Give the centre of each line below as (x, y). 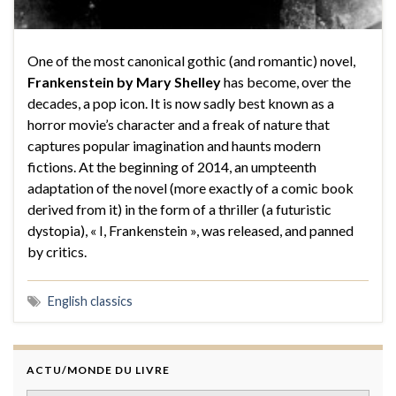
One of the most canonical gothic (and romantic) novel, (191, 61)
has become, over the (286, 82)
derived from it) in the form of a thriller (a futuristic (179, 209)
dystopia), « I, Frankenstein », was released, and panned (190, 231)
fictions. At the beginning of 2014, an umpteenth (172, 167)
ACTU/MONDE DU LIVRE (98, 370)
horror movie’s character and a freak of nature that (179, 125)
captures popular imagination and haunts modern (174, 146)
